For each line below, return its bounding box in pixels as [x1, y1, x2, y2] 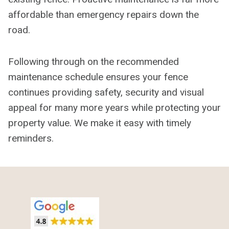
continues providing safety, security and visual [8, 86, 204, 98]
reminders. [8, 132, 54, 144]
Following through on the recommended [8, 55, 179, 67]
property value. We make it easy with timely [8, 117, 191, 129]
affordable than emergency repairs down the [8, 8, 199, 20]
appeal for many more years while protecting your [8, 101, 221, 113]
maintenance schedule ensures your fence [8, 71, 188, 83]
